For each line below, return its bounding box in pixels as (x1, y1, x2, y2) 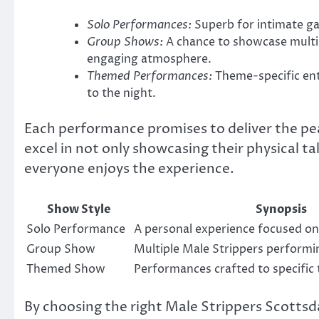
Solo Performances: (87, 16, 192, 33)
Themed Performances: (87, 68, 212, 84)
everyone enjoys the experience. (24, 159, 234, 178)
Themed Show (26, 261, 105, 278)
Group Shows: (87, 33, 163, 50)
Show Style (46, 202, 111, 218)
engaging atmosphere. (87, 51, 211, 67)
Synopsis (256, 202, 307, 218)
